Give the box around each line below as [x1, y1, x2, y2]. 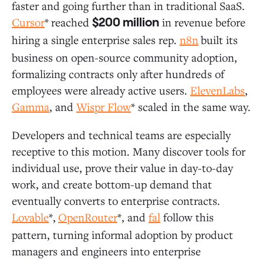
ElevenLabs [190, 82, 245, 97]
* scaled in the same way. [131, 99, 251, 114]
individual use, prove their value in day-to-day [12, 160, 233, 175]
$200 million [92, 16, 159, 29]
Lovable [12, 209, 49, 224]
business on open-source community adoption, [12, 49, 237, 65]
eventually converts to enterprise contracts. [12, 193, 220, 208]
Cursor [12, 14, 45, 29]
